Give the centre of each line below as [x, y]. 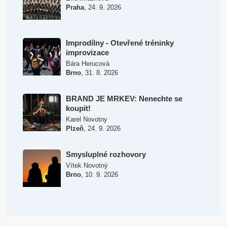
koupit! [78, 108]
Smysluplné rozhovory [106, 155]
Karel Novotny [86, 120]
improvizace [87, 53]
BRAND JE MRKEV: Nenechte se [124, 99]
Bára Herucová [87, 64]
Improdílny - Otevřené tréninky [120, 43]
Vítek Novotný [87, 166]
